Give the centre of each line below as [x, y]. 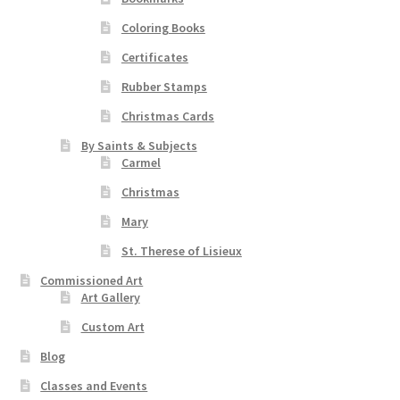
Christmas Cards [167, 117]
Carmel [141, 163]
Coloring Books [163, 28]
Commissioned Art [92, 281]
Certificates [154, 58]
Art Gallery [110, 298]
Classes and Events [94, 386]
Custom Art [112, 327]
